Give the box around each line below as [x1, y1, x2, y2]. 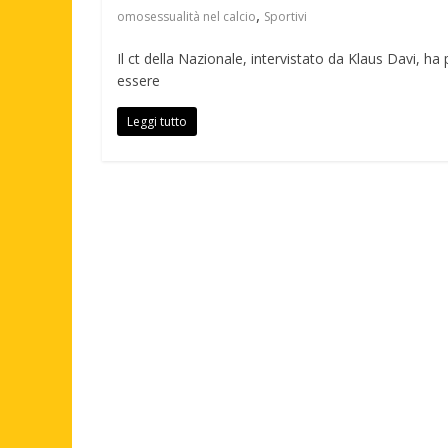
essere [117, 71, 160, 90]
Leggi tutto [127, 113, 187, 130]
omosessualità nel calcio [117, 8, 256, 25]
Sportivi [264, 8, 307, 25]
